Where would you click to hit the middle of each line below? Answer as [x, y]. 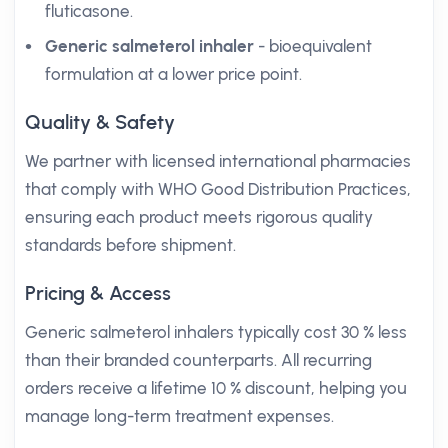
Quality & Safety [100, 122]
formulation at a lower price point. [173, 74]
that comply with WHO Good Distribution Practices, [218, 189]
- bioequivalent [313, 46]
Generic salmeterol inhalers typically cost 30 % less [216, 332]
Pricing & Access [98, 293]
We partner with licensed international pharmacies [218, 161]
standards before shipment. [130, 245]
